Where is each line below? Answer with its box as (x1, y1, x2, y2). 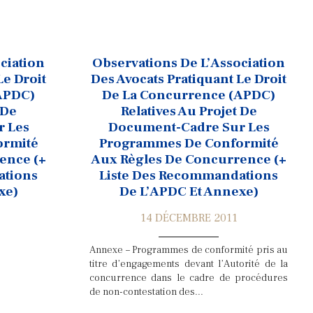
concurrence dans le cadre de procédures (89, 271, 288, 284)
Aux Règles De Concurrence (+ (91, 151, 286, 168)
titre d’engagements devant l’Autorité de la (89, 257, 288, 270)
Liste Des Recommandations (99, 167, 278, 184)
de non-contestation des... (89, 285, 203, 298)
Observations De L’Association (92, 54, 285, 71)
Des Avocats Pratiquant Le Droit (91, 71, 286, 87)
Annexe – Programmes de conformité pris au (89, 243, 288, 256)
